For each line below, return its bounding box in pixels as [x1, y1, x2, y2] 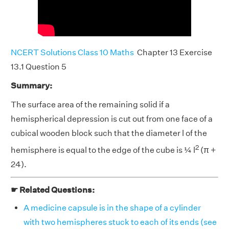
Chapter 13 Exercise [134, 47, 212, 57]
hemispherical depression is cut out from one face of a [11, 113, 213, 124]
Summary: [11, 80, 52, 90]
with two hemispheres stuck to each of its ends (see [24, 217, 217, 227]
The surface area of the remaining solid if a [11, 99, 170, 109]
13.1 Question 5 [11, 61, 68, 72]
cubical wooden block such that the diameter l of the [11, 128, 207, 138]
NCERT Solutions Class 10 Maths [11, 47, 134, 57]
